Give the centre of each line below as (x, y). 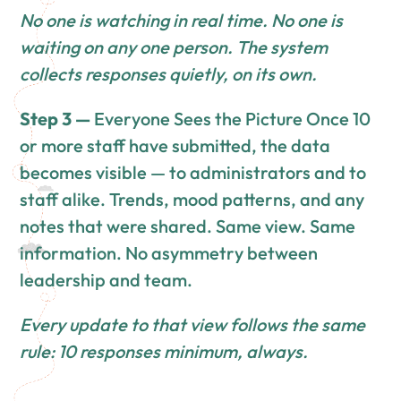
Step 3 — (55, 119)
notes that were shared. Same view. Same (188, 226)
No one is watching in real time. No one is (182, 21)
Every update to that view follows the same (193, 325)
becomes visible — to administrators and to (193, 173)
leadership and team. (107, 280)
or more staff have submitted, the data (175, 146)
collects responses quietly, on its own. (169, 74)
